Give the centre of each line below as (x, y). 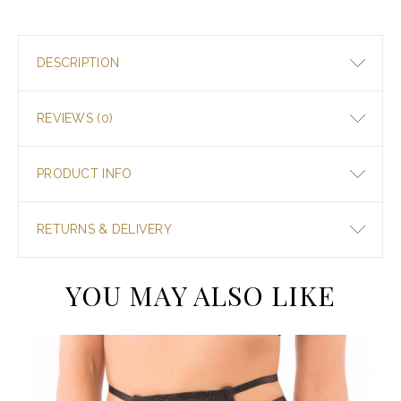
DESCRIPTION (78, 63)
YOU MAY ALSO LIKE (200, 296)
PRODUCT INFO (85, 174)
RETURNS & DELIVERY (105, 230)
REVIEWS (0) (75, 119)
